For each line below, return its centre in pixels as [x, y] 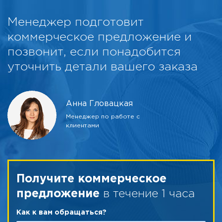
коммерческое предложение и [100, 36]
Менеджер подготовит [76, 22]
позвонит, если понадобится [94, 51]
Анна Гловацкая [99, 104]
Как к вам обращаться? [61, 212]
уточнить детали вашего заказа [103, 66]
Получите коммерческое [91, 179]
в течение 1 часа [147, 193]
